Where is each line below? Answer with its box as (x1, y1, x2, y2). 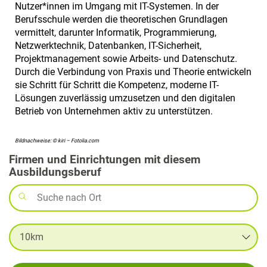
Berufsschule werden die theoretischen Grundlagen (15, 13, 228, 25)
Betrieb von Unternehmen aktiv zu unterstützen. (15, 105, 213, 117)
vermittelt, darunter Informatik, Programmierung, (15, 26, 216, 38)
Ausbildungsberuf (9, 164, 101, 179)
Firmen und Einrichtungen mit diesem (9, 152, 200, 166)
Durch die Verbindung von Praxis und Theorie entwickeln (15, 66, 252, 77)
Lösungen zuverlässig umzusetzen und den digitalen (15, 92, 235, 104)
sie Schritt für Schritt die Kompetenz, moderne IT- (15, 79, 219, 91)
